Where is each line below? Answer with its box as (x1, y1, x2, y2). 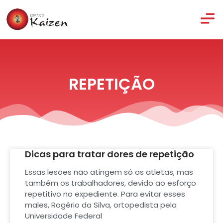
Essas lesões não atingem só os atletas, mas (25, 167, 193, 178)
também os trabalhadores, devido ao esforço (25, 178, 196, 189)
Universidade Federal (25, 211, 102, 222)
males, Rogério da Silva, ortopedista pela (25, 200, 177, 211)
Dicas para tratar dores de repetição (25, 148, 194, 161)
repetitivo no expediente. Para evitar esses (25, 189, 185, 200)
